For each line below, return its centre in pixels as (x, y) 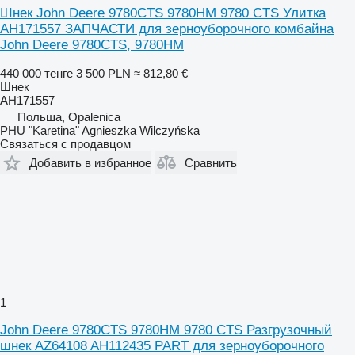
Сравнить (211, 162)
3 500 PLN (103, 73)
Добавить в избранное (90, 162)
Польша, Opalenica (69, 117)
